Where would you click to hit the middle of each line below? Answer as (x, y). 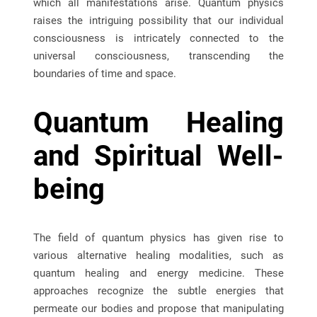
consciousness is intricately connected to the (158, 38)
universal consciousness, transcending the (158, 56)
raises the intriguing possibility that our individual (158, 20)
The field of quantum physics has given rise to (158, 237)
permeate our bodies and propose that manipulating (158, 308)
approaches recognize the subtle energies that (158, 290)
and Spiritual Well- (158, 156)
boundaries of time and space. (104, 73)
